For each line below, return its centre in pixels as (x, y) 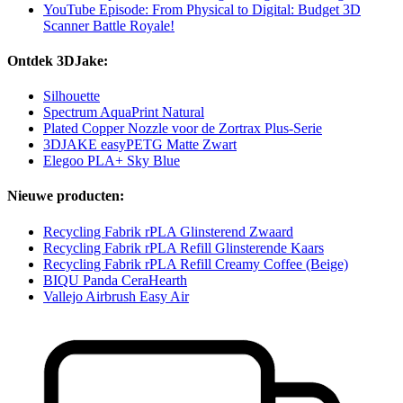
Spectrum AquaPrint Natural (124, 112)
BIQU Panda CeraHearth (115, 280)
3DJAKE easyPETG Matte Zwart (140, 145)
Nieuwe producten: (66, 196)
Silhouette (72, 96)
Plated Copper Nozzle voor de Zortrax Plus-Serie (183, 129)
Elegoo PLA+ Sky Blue (112, 161)
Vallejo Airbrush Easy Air (116, 296)
